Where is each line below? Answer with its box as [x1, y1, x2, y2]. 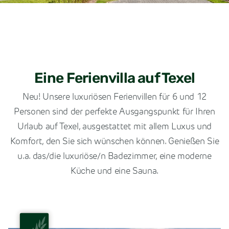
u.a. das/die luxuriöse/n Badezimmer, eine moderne [17, 152, 212, 161]
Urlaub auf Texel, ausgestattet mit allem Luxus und [17, 123, 212, 131]
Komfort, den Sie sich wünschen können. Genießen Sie [10, 138, 219, 146]
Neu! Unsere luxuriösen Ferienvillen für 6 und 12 [22, 93, 207, 102]
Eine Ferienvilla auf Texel [34, 72, 195, 86]
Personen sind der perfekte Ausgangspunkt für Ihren [14, 108, 215, 117]
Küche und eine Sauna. [71, 167, 158, 176]
